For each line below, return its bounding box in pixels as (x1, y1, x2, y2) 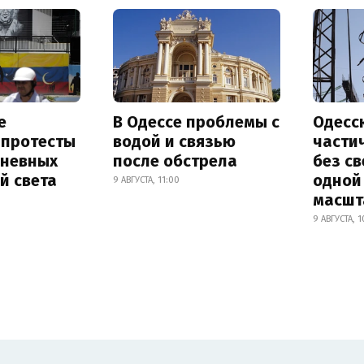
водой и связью (112, 132, 236, 152)
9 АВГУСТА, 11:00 (112, 175, 180, 186)
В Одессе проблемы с (112, 112, 279, 132)
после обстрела (112, 151, 237, 171)
